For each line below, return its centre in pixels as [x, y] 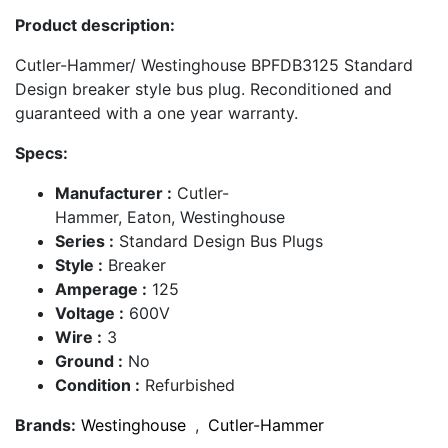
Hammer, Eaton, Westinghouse [170, 217]
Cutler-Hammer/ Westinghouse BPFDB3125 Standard [214, 65]
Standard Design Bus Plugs [218, 241]
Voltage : [89, 313]
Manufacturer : [113, 193]
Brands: [45, 425]
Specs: [41, 153]
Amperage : [101, 289]
